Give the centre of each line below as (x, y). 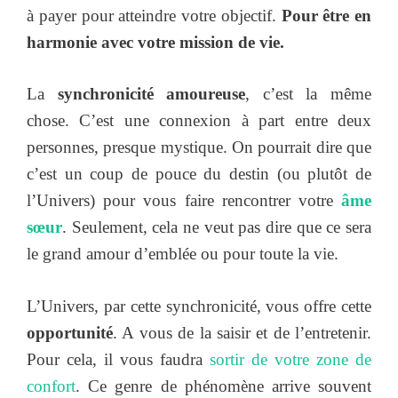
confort (51, 386)
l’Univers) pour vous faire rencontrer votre (184, 201)
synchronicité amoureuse (151, 94)
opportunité (70, 332)
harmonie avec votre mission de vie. (155, 42)
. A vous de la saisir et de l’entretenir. (242, 332)
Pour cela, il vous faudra (118, 359)
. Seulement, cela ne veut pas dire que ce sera (217, 227)
